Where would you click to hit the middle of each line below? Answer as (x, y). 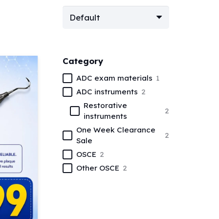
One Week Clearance (116, 130)
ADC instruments (107, 91)
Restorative (106, 105)
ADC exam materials (114, 78)
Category (83, 61)
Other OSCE (98, 168)
